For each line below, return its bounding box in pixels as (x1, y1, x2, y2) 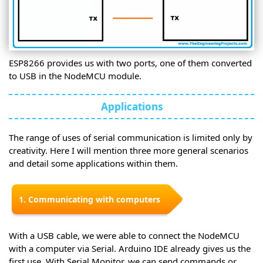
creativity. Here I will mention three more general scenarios (9, 144, 248, 157)
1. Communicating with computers (19, 194, 160, 205)
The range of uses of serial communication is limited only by (9, 131, 252, 144)
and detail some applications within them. (9, 157, 178, 170)
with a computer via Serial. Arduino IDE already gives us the (9, 242, 251, 255)
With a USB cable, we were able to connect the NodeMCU (9, 230, 240, 242)
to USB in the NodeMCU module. (9, 70, 141, 82)
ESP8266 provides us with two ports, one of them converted (9, 57, 252, 69)
